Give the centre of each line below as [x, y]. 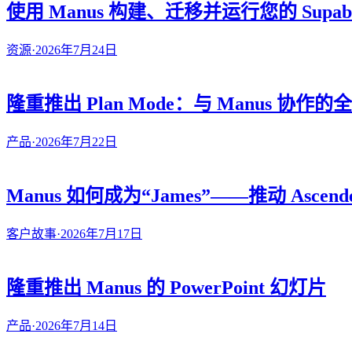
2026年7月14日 [76, 325]
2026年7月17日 [101, 233]
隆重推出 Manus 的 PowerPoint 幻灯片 [166, 287]
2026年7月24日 [76, 50]
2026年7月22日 [76, 141]
